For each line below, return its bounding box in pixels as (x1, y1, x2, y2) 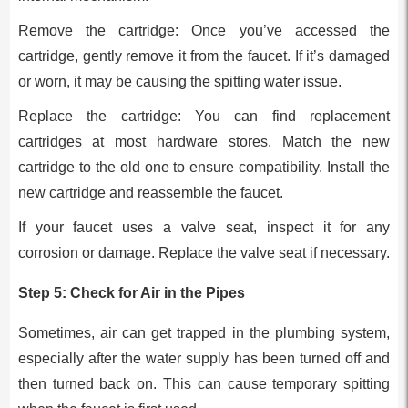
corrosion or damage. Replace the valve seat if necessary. (17, 244, 390, 260)
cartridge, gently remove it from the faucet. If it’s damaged (17, 47, 391, 64)
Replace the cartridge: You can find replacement (17, 107, 391, 124)
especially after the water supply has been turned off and (17, 350, 391, 366)
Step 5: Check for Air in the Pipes (17, 284, 245, 301)
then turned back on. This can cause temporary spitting (17, 375, 391, 392)
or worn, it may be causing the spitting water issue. (17, 73, 342, 89)
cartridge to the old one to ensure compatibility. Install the (17, 158, 391, 175)
